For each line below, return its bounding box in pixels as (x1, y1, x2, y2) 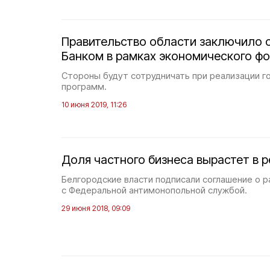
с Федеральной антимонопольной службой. (61, 184, 247, 196)
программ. (61, 81, 107, 92)
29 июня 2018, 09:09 (61, 204, 130, 213)
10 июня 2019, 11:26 (61, 100, 127, 109)
